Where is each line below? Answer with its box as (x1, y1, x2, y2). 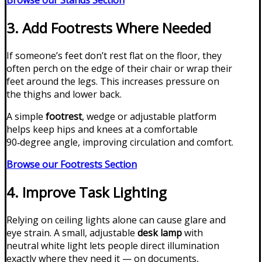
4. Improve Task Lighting (6, 182, 167, 202)
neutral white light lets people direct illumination (6, 239, 219, 253)
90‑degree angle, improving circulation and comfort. (6, 136, 233, 149)
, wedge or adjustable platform (82, 110, 216, 123)
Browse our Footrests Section (6, 158, 137, 171)
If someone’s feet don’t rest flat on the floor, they (6, 49, 222, 63)
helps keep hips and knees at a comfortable (6, 123, 198, 136)
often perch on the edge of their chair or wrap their (6, 62, 232, 75)
